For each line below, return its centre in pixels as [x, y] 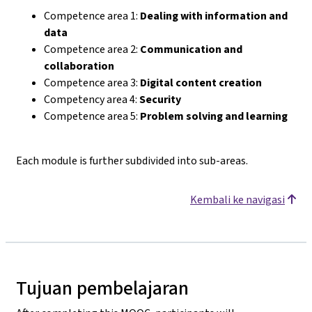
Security [160, 99]
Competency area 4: [92, 99]
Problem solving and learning [214, 116]
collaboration [79, 65]
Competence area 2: [92, 49]
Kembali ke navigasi [237, 199]
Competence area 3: [92, 82]
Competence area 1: [92, 15]
